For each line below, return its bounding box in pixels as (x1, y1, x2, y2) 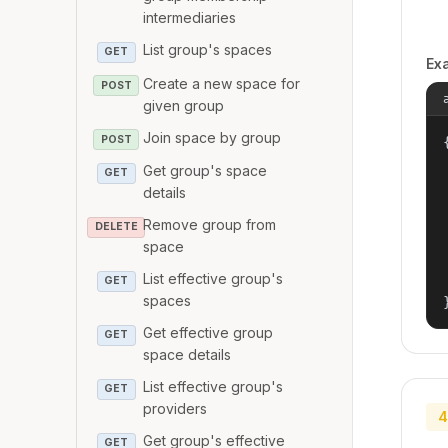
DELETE (94, 220, 138, 234)
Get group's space (143, 162, 268, 180)
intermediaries (143, 9, 237, 27)
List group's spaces (143, 41, 273, 59)
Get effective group (143, 324, 274, 342)
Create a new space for (143, 74, 301, 92)
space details (143, 346, 232, 364)
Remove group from (143, 216, 277, 234)
